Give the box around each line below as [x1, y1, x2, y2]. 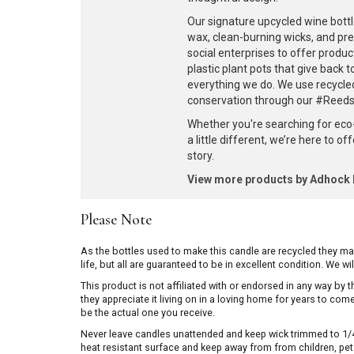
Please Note [81, 210, 152, 229]
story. [187, 149, 214, 162]
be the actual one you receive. [81, 307, 215, 318]
